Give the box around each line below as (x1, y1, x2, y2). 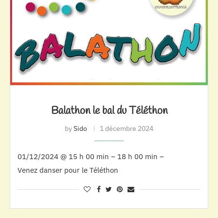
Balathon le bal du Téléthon (51, 104, 167, 119)
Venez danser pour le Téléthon (18, 165, 118, 175)
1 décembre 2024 (100, 124, 153, 133)
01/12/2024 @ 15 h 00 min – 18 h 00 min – (18, 152, 164, 162)
